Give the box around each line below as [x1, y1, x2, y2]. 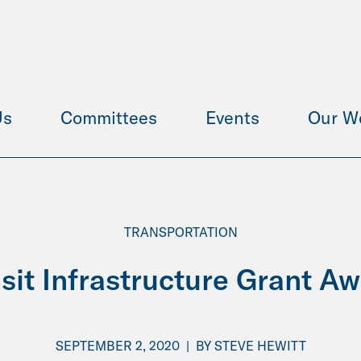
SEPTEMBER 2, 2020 [55, 338, 180, 354]
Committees [60, 106, 157, 129]
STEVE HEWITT [214, 338, 306, 354]
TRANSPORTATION [123, 224, 238, 240]
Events [205, 106, 259, 129]
